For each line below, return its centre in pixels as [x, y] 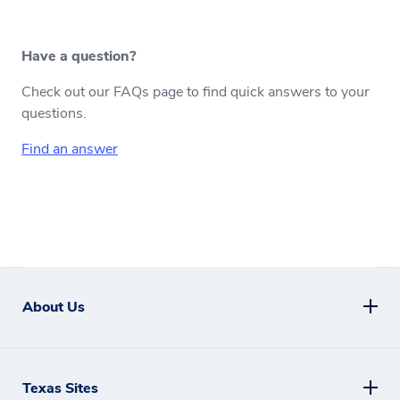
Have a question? [79, 56]
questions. [54, 113]
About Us [54, 308]
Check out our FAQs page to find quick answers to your [196, 92]
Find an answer [70, 149]
